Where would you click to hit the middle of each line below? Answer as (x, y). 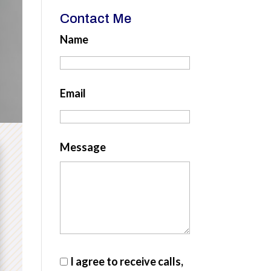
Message (83, 147)
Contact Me (95, 18)
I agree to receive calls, (127, 261)
